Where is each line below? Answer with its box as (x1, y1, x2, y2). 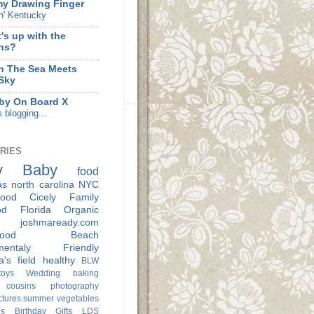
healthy (42, 254, 75, 266)
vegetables (57, 293, 100, 303)
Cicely (29, 191, 57, 203)
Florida (20, 204, 51, 215)
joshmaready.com (20, 217, 99, 228)
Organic (64, 204, 99, 215)
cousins (6, 280, 36, 291)
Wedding (26, 268, 61, 278)
